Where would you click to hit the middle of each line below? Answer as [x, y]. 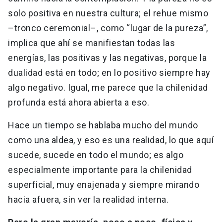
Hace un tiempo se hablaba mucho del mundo [103, 125]
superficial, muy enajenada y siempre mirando [104, 185]
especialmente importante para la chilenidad [100, 170]
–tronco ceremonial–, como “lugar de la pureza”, [108, 28]
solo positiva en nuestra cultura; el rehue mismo [108, 13]
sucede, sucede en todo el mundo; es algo [96, 155]
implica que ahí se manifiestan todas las [91, 43]
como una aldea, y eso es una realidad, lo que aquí [111, 140]
